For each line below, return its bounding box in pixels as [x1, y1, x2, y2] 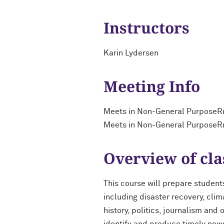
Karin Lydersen [103, 49, 158, 57]
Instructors [103, 17, 189, 38]
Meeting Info [103, 76, 200, 96]
